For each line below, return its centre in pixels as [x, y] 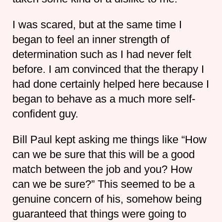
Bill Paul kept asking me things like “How [109, 139]
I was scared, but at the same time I [97, 24]
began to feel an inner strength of [91, 39]
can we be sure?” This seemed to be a [103, 184]
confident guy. [45, 113]
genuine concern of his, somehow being [107, 199]
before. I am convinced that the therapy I [108, 69]
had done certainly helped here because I [111, 84]
